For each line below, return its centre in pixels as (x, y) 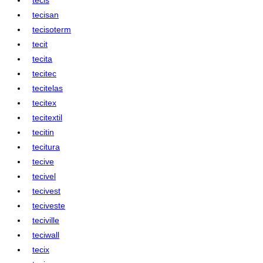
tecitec (44, 73)
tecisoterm (52, 29)
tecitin (43, 132)
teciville (46, 220)
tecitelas (48, 88)
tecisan (45, 14)
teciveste (49, 205)
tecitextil (47, 117)
